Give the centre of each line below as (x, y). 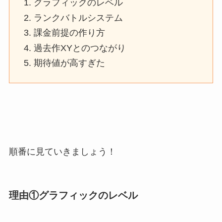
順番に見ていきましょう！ (62, 151)
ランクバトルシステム (79, 18)
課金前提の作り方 (70, 33)
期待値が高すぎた (70, 63)
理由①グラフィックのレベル (73, 195)
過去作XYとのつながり (80, 48)
